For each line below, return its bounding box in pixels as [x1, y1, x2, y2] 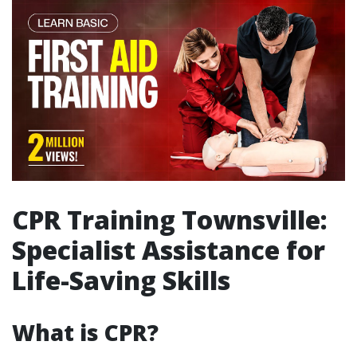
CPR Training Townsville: [12, 202, 328, 237]
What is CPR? [12, 317, 159, 348]
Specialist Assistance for [12, 233, 325, 268]
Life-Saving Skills [12, 263, 230, 298]
